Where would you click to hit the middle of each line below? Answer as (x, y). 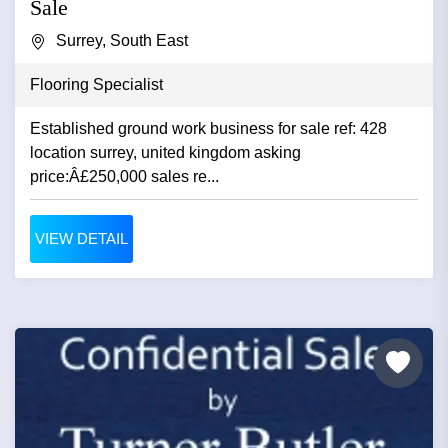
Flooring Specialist (96, 84)
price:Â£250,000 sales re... (124, 176)
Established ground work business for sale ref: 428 (208, 128)
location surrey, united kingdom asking (165, 152)
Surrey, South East (122, 40)
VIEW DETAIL (81, 238)
